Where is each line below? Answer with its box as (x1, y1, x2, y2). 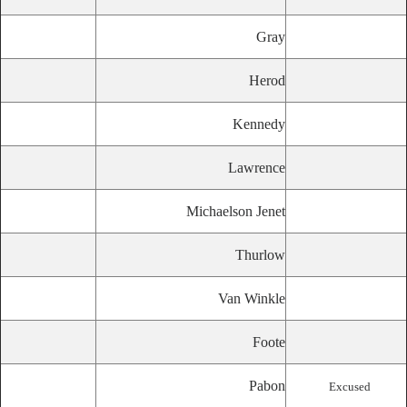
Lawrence (228, 160, 285, 175)
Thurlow (235, 247, 285, 263)
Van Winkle (218, 291, 285, 306)
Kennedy (233, 116, 285, 132)
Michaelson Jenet (186, 203, 285, 219)
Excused (329, 380, 371, 393)
